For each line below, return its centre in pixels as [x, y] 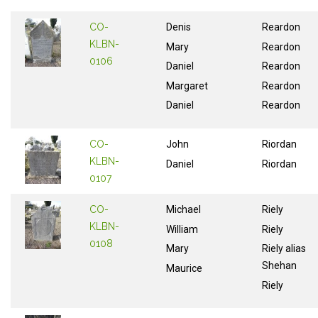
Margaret [187, 86]
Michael [183, 210]
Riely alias [284, 249]
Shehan [279, 266]
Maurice [184, 268]
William [182, 229]
